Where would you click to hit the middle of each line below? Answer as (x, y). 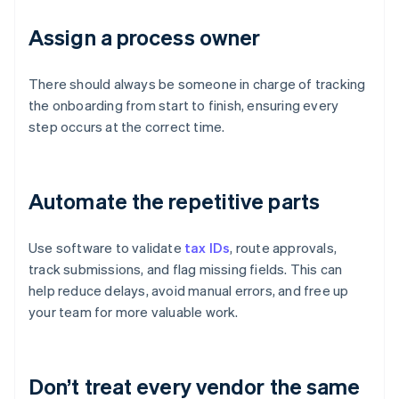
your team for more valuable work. (134, 312)
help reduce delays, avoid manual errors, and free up (189, 291)
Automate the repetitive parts (174, 201)
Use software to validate (106, 248)
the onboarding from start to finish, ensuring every (184, 106)
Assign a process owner (145, 37)
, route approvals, (284, 248)
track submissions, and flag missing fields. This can (186, 269)
